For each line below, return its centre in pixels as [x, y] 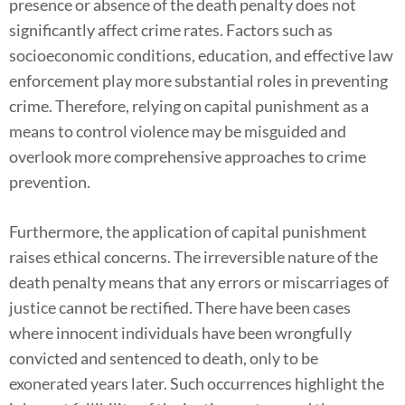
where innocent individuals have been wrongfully [180, 332]
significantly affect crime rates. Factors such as [171, 29]
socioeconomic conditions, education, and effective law [201, 55]
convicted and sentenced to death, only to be [164, 358]
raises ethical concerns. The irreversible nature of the [193, 256]
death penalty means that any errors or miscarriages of [199, 282]
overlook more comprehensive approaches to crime [188, 156]
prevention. [50, 181]
